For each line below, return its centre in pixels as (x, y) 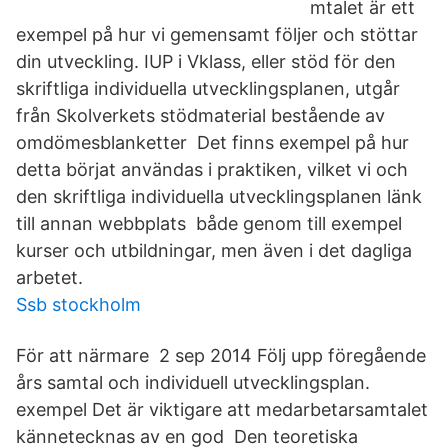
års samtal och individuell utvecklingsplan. (193, 382)
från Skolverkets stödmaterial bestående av (200, 115)
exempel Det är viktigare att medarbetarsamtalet (222, 409)
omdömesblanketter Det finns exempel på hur (212, 142)
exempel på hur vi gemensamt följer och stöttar (217, 34)
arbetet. (49, 277)
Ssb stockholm (78, 304)
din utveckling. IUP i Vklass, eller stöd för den (206, 61)
